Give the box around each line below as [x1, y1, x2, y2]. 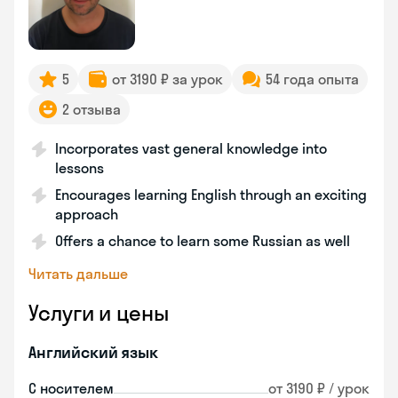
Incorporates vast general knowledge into [55, 139, 327, 157]
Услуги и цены [28, 299, 169, 326]
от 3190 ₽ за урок [112, 70, 223, 88]
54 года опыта [266, 70, 359, 88]
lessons [55, 159, 104, 177]
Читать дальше [28, 265, 128, 283]
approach [55, 205, 118, 223]
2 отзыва [62, 100, 121, 118]
